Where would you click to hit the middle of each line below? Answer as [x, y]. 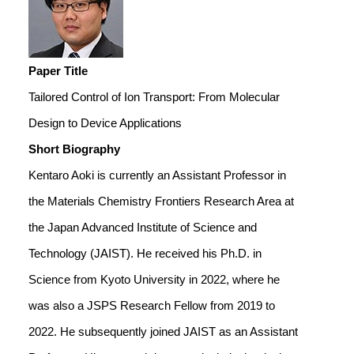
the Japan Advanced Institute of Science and [143, 227]
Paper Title [58, 71]
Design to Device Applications [105, 123]
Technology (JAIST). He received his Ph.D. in [145, 253]
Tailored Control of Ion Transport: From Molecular [154, 97]
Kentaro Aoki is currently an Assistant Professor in [157, 175]
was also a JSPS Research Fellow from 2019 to [152, 305]
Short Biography [74, 149]
